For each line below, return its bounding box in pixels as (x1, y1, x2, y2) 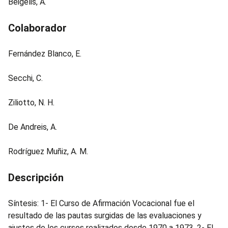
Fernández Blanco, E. (8, 49, 81, 59)
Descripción (8, 172, 64, 184)
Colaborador (8, 22, 67, 34)
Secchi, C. (8, 73, 43, 83)
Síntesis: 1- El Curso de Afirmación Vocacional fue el (8, 198, 194, 208)
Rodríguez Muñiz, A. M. (8, 147, 88, 156)
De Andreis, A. (8, 122, 57, 132)
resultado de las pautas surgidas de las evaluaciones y (8, 211, 202, 220)
